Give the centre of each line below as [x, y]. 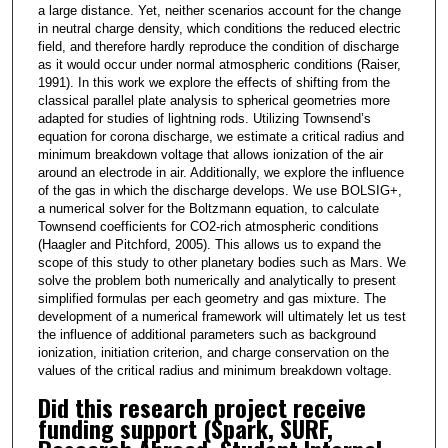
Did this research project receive [201, 406]
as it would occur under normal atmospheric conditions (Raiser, [219, 65]
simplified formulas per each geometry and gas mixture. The [211, 299]
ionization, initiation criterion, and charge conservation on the [213, 353]
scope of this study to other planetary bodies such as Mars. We [221, 263]
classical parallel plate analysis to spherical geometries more [213, 101]
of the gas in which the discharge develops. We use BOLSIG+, [219, 191]
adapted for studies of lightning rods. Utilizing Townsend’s [204, 119]
